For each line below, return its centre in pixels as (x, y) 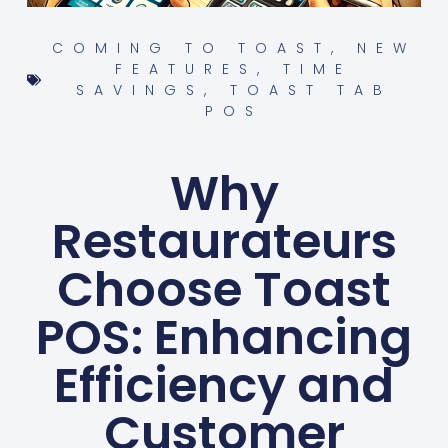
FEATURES (186, 69)
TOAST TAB (310, 90)
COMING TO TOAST (191, 48)
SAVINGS (139, 90)
